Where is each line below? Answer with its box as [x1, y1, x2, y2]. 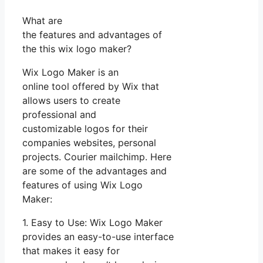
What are [22, 14, 62, 26]
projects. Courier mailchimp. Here [22, 150, 171, 163]
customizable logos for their [22, 122, 148, 134]
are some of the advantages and [22, 164, 167, 177]
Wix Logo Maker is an [22, 66, 119, 78]
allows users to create [22, 94, 120, 106]
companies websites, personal [22, 136, 156, 149]
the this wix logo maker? [22, 42, 131, 55]
